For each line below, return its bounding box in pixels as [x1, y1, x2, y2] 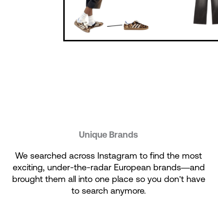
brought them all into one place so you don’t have [12, 173, 205, 184]
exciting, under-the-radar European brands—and [12, 162, 205, 172]
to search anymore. [71, 185, 146, 196]
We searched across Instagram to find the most [15, 150, 202, 161]
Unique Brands [79, 129, 139, 140]
